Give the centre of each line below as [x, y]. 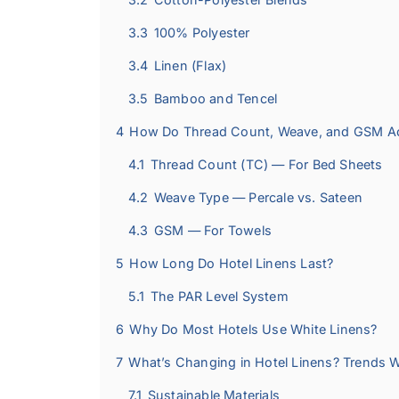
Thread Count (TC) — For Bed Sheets [266, 165]
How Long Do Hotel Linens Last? [232, 264]
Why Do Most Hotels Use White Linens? [253, 330]
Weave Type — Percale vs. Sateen [258, 198]
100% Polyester [202, 33]
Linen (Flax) [190, 66]
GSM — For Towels [213, 231]
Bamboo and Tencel [216, 99]
